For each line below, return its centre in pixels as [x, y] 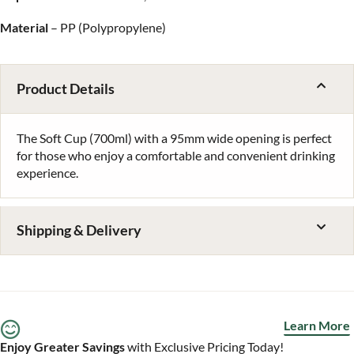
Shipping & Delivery [79, 230]
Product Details [66, 89]
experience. [47, 173]
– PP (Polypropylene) [107, 28]
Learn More [317, 326]
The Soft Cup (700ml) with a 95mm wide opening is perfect [174, 138]
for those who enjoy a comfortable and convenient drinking [176, 156]
